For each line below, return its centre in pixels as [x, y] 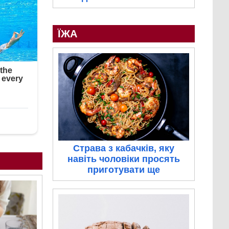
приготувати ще [123, 169]
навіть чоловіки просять [123, 159]
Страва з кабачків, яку [123, 148]
